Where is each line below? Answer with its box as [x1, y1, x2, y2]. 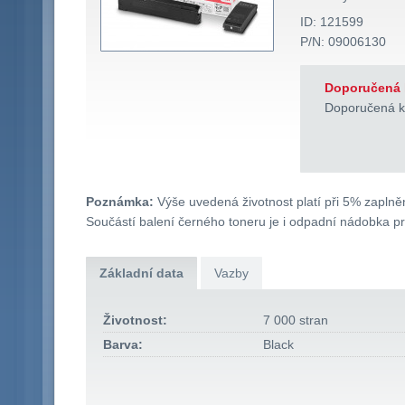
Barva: [103, 337, 144, 353]
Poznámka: [85, 194, 154, 210]
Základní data [99, 266, 184, 281]
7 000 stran [263, 313, 329, 328]
